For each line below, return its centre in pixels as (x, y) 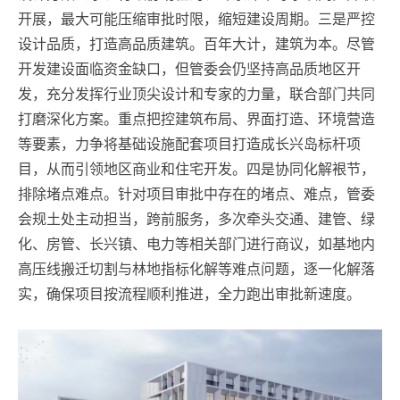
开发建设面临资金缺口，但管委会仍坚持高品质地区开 (189, 69)
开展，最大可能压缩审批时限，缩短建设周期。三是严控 (196, 19)
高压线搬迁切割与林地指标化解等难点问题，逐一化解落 (196, 269)
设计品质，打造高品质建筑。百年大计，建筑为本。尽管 (196, 44)
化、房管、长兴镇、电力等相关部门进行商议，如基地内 (196, 244)
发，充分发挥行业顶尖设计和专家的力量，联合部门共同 (196, 94)
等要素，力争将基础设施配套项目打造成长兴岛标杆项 (189, 144)
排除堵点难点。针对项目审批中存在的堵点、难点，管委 (196, 194)
